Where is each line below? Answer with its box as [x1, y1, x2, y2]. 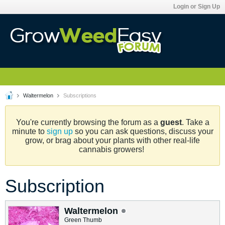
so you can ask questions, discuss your [72, 127, 213, 136]
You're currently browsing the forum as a [16, 118, 160, 127]
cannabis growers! [79, 145, 146, 154]
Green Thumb [64, 216, 102, 223]
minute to [12, 127, 47, 136]
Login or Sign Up [173, 3, 220, 10]
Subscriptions [62, 92, 96, 98]
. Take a [181, 118, 209, 127]
